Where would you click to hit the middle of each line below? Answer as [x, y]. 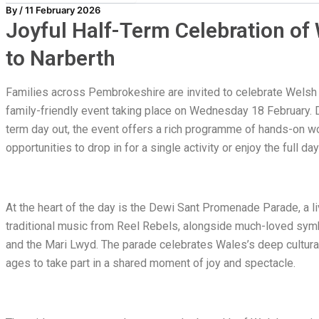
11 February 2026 [63, 10]
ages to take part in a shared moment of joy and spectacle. [151, 263]
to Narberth [61, 58]
